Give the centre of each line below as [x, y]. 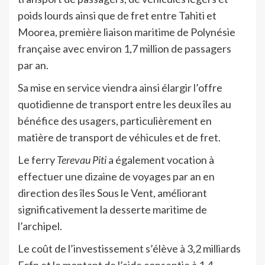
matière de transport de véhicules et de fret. [119, 137]
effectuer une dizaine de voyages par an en [116, 176]
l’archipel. [40, 226]
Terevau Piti [82, 159]
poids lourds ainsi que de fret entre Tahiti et [117, 15]
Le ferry [37, 159]
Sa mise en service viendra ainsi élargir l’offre [120, 87]
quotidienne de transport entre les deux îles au [125, 104]
